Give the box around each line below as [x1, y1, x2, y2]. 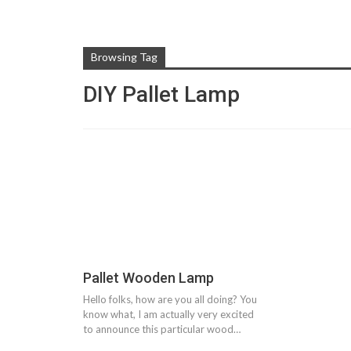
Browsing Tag [91, 50, 157, 63]
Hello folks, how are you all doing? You [83, 293, 257, 306]
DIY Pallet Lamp [83, 81, 240, 107]
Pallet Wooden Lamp [83, 270, 214, 287]
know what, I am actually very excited [83, 308, 254, 321]
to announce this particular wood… [83, 323, 241, 336]
